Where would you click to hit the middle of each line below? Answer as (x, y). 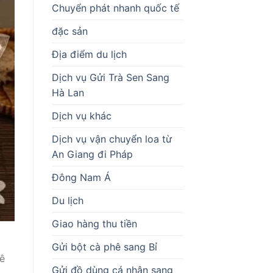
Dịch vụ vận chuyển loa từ (112, 139)
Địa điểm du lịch (89, 54)
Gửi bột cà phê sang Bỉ (104, 246)
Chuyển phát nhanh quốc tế (115, 8)
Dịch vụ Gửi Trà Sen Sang (110, 77)
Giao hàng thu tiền (94, 223)
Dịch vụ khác (81, 115)
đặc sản (69, 31)
